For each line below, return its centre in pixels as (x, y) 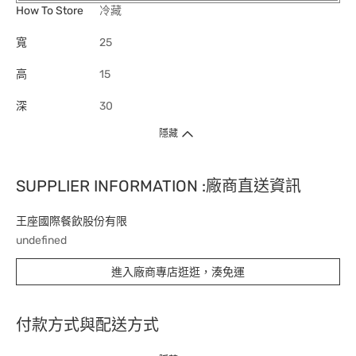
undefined (41, 240)
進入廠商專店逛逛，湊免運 (178, 272)
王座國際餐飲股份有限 (72, 221)
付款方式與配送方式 (87, 325)
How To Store (50, 11)
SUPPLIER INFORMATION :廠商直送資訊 (159, 186)
